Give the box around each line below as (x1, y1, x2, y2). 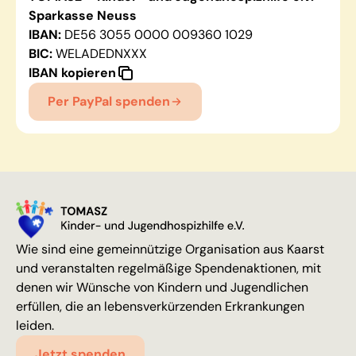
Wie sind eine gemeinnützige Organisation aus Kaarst (16, 241, 324, 258)
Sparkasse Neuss (29, 7, 137, 25)
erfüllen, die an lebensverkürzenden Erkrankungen (16, 298, 304, 315)
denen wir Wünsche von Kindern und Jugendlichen (16, 279, 308, 296)
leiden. (16, 317, 54, 335)
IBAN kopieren (29, 64, 116, 82)
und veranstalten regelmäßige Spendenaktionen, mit (16, 260, 321, 277)
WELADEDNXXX (52, 45, 147, 63)
